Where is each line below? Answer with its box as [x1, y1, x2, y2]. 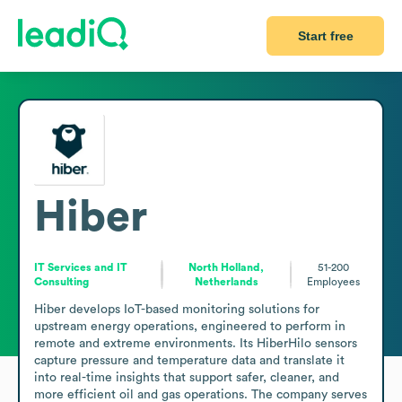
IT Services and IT [34, 261, 127, 273]
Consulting [34, 275, 89, 287]
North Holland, [188, 261, 265, 273]
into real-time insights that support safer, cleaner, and [34, 371, 339, 384]
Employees [307, 275, 361, 287]
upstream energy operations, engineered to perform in [34, 319, 345, 333]
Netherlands [194, 275, 258, 287]
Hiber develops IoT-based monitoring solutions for [34, 302, 319, 316]
